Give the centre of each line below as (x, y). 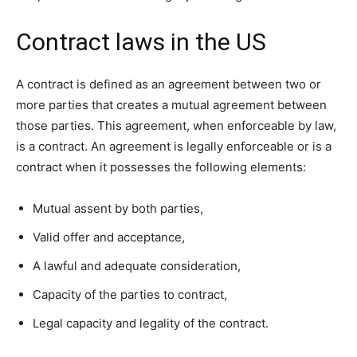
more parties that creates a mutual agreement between (171, 105)
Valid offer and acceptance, (109, 237)
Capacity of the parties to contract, (130, 295)
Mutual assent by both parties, (118, 209)
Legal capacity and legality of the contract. (152, 324)
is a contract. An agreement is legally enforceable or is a (174, 147)
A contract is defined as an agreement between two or (169, 84)
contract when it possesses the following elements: (161, 167)
